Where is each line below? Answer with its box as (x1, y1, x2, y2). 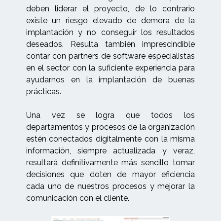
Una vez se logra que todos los (26, 110, 195, 120)
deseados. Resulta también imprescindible (26, 39, 195, 49)
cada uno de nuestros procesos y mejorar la (26, 182, 195, 191)
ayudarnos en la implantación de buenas (26, 75, 195, 85)
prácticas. (26, 87, 61, 97)
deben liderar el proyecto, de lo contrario (26, 4, 195, 14)
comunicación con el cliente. (26, 193, 129, 203)
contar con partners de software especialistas (26, 51, 195, 61)
